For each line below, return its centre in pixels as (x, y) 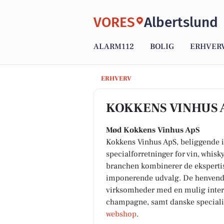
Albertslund (181, 22)
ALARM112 (114, 47)
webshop (121, 214)
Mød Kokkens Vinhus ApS (153, 130)
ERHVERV (116, 78)
